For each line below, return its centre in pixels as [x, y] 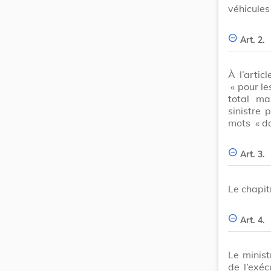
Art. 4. [253, 220]
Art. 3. [253, 154]
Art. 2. [253, 40]
